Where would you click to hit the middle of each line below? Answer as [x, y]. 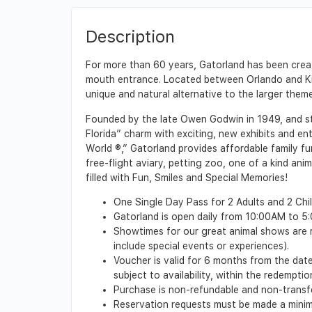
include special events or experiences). [201, 246]
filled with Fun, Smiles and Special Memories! [187, 177]
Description [130, 37]
